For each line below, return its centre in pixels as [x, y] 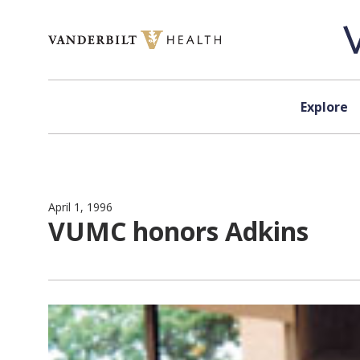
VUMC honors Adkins [178, 231]
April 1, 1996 [80, 207]
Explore [324, 107]
